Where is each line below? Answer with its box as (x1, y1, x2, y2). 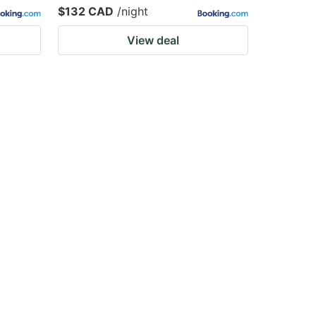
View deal (127, 33, 179, 47)
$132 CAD (58, 4, 114, 18)
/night (117, 4, 148, 18)
